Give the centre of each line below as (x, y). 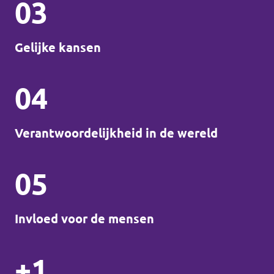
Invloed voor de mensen (84, 219)
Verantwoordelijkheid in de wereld (116, 133)
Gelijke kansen (58, 47)
